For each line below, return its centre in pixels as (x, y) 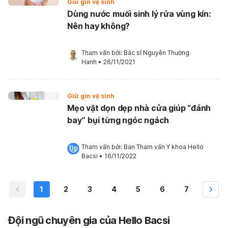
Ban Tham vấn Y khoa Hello (164, 147)
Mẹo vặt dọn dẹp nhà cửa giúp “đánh (139, 108)
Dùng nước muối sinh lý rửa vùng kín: (139, 13)
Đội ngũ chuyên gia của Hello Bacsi (89, 220)
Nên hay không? (99, 26)
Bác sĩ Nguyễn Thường (156, 52)
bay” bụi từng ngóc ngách (118, 120)
